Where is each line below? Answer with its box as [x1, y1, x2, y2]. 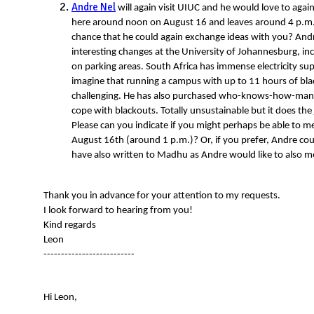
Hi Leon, [43, 292, 77, 303]
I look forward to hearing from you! [43, 205, 193, 217]
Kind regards [43, 220, 96, 231]
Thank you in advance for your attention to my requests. [43, 191, 280, 202]
